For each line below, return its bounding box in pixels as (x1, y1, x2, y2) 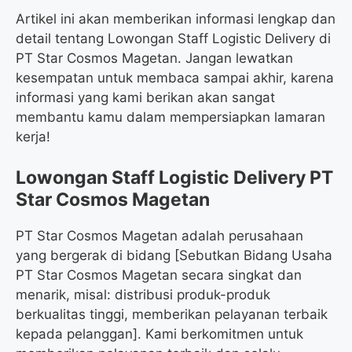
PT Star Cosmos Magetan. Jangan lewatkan (16, 49, 293, 66)
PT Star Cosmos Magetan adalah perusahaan (16, 228, 303, 244)
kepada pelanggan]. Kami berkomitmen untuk (16, 326, 303, 343)
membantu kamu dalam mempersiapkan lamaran (16, 108, 325, 125)
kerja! (16, 128, 50, 145)
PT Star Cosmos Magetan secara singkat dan (16, 267, 302, 284)
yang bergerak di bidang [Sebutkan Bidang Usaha (16, 247, 332, 264)
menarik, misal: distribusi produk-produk (16, 287, 270, 303)
